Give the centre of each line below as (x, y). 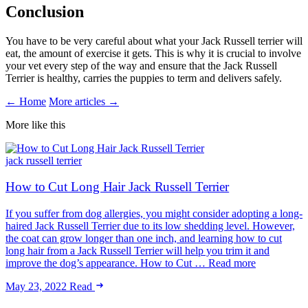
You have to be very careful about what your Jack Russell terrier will (154, 41)
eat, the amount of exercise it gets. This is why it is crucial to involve (153, 53)
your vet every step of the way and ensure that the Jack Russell (141, 65)
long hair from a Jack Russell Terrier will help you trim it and (137, 251)
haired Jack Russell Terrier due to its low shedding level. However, (150, 226)
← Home (26, 101)
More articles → (84, 101)
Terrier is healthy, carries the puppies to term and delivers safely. (144, 78)
